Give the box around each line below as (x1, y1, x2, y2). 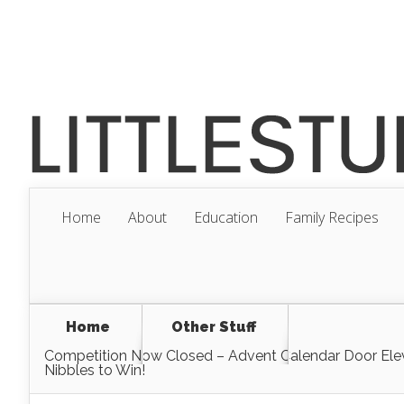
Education (194, 207, 258, 227)
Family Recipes (285, 207, 379, 227)
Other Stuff (171, 318, 256, 335)
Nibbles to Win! (44, 362, 145, 379)
